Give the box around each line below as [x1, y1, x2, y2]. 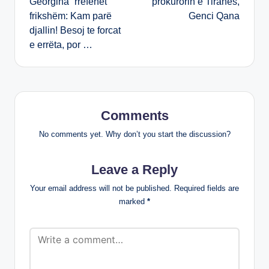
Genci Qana [189, 11, 240, 22]
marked [119, 196, 147, 206]
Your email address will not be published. [30, 183, 172, 193]
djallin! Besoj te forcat [29, 25, 121, 36]
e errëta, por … [29, 40, 92, 50]
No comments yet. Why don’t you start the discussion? [38, 129, 231, 139]
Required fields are [174, 183, 239, 193]
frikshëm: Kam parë [29, 11, 112, 22]
